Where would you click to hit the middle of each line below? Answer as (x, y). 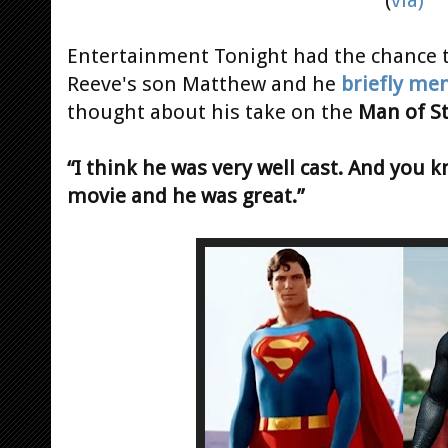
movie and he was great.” (188, 195)
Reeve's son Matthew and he (201, 83)
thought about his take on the (210, 111)
